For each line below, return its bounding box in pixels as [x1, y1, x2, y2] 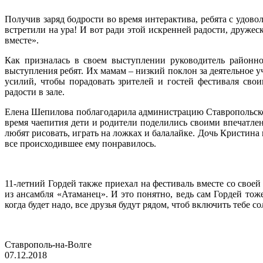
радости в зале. [5, 87, 65, 97]
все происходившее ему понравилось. [5, 139, 156, 149]
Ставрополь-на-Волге [5, 240, 92, 250]
